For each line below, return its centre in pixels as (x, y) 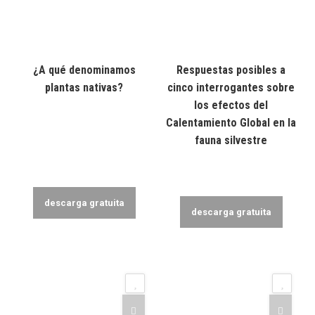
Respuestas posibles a (231, 70)
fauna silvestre (231, 140)
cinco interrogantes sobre (231, 88)
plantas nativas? (84, 88)
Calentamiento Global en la (231, 123)
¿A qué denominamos (84, 70)
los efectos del (231, 105)
